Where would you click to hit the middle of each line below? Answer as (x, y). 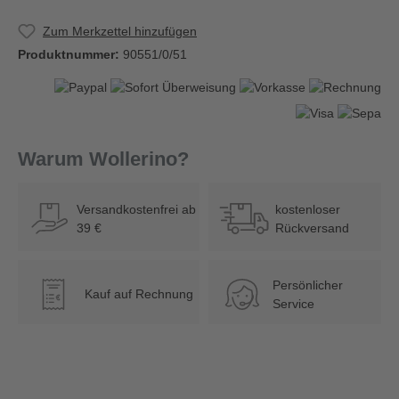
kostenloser (308, 210)
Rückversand (312, 228)
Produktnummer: (70, 55)
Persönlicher (307, 285)
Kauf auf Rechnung (139, 294)
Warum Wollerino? (103, 159)
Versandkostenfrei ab (137, 210)
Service (293, 303)
